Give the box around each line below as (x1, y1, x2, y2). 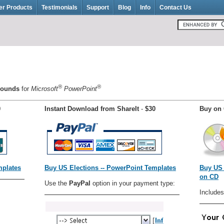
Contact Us (159, 4, 191, 11)
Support (86, 4, 109, 11)
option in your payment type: (90, 179, 175, 187)
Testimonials (41, 4, 77, 11)
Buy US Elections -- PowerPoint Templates (44, 163, 176, 171)
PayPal (69, 179, 90, 187)
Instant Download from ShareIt (44, 104, 139, 112)
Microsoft (31, 85, 58, 93)
